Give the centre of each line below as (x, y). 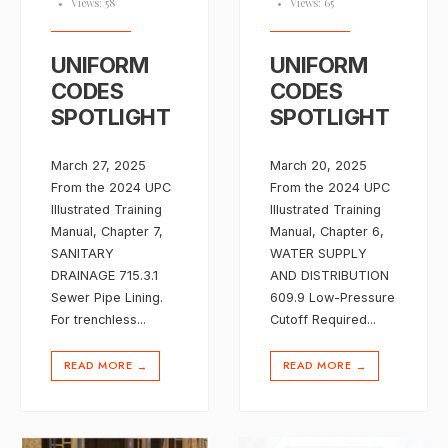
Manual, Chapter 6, (327, 231)
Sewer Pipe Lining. (107, 297)
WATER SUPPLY (318, 253)
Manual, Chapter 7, (107, 231)
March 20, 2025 (318, 165)
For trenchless (94, 319)
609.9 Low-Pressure (332, 297)
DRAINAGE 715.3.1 (104, 275)
